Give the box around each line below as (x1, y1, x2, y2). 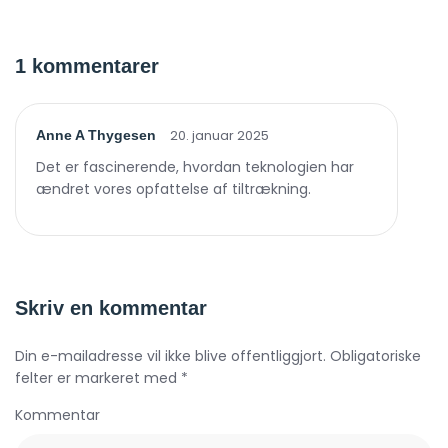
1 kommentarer (15, 55, 159, 77)
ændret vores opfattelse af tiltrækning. (36, 179, 311, 199)
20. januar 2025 (170, 126, 269, 145)
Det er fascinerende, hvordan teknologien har (36, 157, 354, 177)
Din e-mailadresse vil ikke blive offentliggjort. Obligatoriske (15, 346, 421, 366)
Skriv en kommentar (15, 297, 207, 319)
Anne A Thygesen (36, 127, 156, 143)
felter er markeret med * (15, 368, 188, 388)
